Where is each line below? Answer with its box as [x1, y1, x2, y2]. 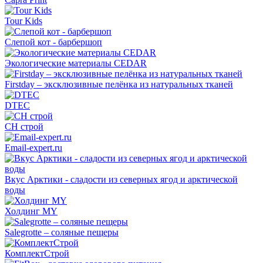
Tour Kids [5, 16, 42, 26]
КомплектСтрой [5, 248, 69, 259]
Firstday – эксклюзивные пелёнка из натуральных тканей [5, 79, 233, 90]
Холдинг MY [5, 206, 58, 217]
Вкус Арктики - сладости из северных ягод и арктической [5, 174, 238, 185]
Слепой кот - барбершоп [5, 37, 102, 48]
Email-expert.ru [5, 143, 62, 153]
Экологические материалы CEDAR [5, 58, 147, 69]
